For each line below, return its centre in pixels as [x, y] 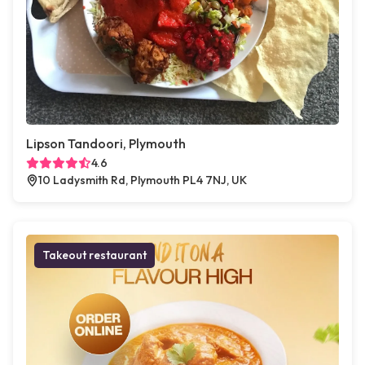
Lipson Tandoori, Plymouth [106, 143]
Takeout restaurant [95, 255]
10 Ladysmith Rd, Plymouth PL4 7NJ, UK [143, 180]
